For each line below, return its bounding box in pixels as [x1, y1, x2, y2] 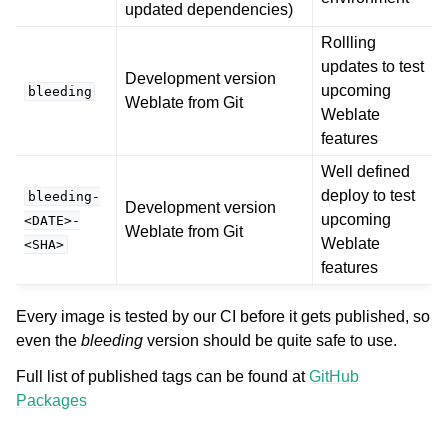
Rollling [321, 33, 376, 51]
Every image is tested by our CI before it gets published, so [16, 307, 430, 325]
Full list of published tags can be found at [16, 367, 309, 385]
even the [16, 331, 81, 349]
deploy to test [321, 186, 415, 204]
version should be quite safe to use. [143, 331, 397, 349]
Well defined [321, 162, 410, 180]
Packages [16, 391, 87, 409]
